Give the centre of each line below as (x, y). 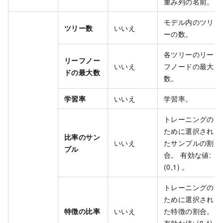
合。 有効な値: (188, 155)
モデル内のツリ (189, 22)
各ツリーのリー (189, 55)
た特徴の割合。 (189, 211)
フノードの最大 (189, 66)
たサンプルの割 (189, 143)
